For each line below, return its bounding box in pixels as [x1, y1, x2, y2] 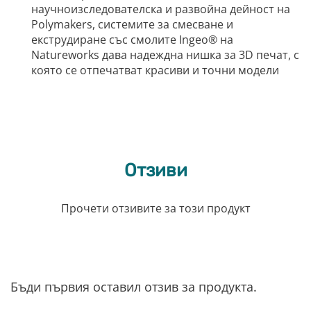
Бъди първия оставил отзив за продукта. [10, 278, 257, 296]
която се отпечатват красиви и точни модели [31, 62, 279, 78]
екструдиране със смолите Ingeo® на [31, 32, 233, 48]
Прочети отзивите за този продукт [60, 201, 251, 217]
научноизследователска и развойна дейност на [31, 1, 290, 17]
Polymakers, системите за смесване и [31, 17, 233, 33]
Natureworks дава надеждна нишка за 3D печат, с [31, 47, 299, 63]
